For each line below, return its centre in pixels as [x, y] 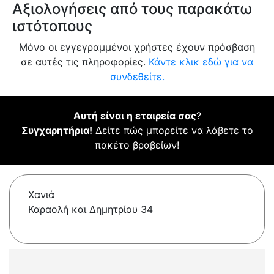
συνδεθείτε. [137, 77]
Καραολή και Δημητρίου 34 [91, 209]
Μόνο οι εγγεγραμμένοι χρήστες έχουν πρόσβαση [137, 47]
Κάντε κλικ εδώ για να [201, 62]
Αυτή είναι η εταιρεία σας [135, 116]
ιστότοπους [52, 26]
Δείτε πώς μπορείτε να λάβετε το [172, 131]
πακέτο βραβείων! [137, 145]
